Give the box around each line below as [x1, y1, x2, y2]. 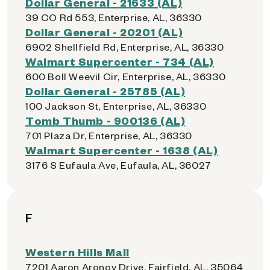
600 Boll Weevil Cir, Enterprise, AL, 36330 [25, 70, 226, 83]
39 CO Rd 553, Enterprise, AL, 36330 [25, 11, 202, 24]
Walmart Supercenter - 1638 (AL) [25, 143, 218, 157]
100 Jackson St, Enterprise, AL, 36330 [25, 99, 207, 112]
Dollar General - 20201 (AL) [25, 25, 183, 39]
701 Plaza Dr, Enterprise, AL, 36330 [25, 129, 192, 142]
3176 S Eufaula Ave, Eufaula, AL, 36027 [25, 159, 212, 171]
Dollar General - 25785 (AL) [25, 84, 186, 98]
